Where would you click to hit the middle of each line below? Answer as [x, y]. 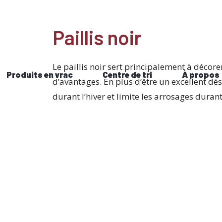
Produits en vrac [39, 74]
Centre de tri [127, 74]
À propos [200, 74]
